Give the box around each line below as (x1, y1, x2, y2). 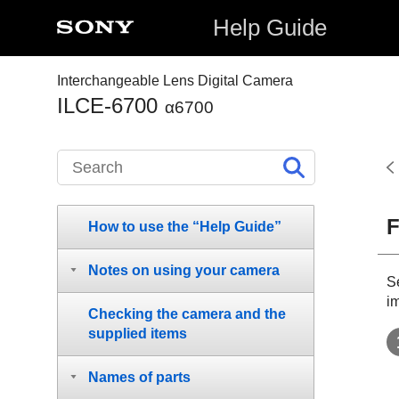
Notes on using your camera (88, 263, 280, 278)
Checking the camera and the (88, 306, 286, 322)
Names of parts (88, 370, 191, 385)
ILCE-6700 (57, 94, 158, 118)
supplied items (88, 326, 187, 341)
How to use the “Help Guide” (88, 219, 281, 234)
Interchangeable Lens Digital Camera (57, 73, 293, 88)
